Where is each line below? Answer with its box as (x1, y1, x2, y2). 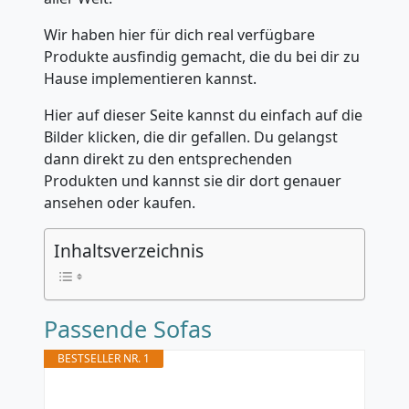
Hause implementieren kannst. (44, 68, 257, 89)
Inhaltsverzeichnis (54, 238, 204, 264)
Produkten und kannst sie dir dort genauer (44, 171, 341, 191)
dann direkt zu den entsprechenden (44, 149, 292, 169)
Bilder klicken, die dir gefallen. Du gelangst (44, 127, 338, 147)
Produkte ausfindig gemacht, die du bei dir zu (44, 47, 360, 67)
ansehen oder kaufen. (44, 193, 195, 213)
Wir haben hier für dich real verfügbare (44, 25, 315, 45)
